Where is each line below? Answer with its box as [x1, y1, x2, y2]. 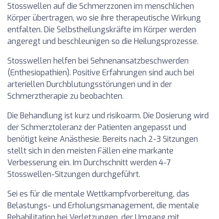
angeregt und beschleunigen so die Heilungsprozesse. [7, 36, 198, 46]
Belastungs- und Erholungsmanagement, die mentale [7, 200, 199, 211]
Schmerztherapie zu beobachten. [7, 91, 124, 101]
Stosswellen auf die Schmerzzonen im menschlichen [7, 1, 194, 11]
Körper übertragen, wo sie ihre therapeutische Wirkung [7, 13, 201, 23]
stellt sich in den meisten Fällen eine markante [7, 146, 174, 156]
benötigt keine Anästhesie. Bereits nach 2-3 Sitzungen [7, 134, 198, 144]
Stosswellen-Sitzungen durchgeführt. [7, 169, 140, 179]
